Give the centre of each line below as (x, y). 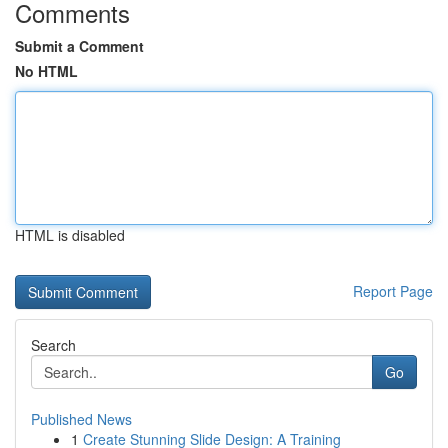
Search (53, 345)
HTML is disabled (70, 235)
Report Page (393, 291)
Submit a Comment (79, 46)
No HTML (46, 71)
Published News (81, 419)
